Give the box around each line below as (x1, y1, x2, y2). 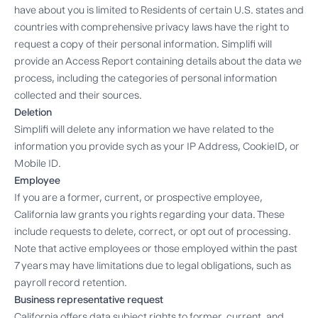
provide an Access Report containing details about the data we (14, 54, 302, 67)
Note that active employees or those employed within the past (14, 241, 297, 255)
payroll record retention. (14, 275, 127, 289)
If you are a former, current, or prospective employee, (14, 190, 263, 204)
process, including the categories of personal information (14, 71, 277, 84)
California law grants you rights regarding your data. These (14, 207, 285, 221)
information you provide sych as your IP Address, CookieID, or (14, 139, 300, 153)
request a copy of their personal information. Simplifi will (14, 37, 272, 50)
